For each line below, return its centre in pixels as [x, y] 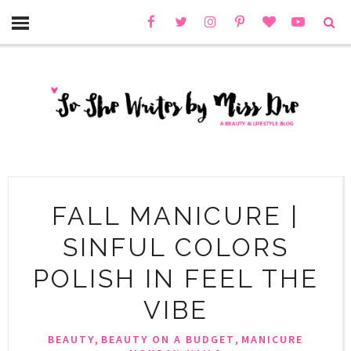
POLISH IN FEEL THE [175, 278]
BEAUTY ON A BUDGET [168, 339]
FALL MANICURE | [175, 215]
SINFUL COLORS [175, 247]
